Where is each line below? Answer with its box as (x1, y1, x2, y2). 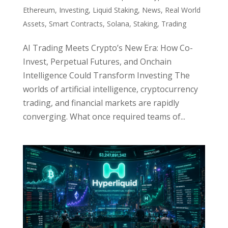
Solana (106, 18, 129, 28)
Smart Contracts (48, 18, 103, 28)
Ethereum (22, 5, 55, 15)
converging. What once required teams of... (22, 110, 185, 122)
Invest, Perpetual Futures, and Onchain (22, 55, 172, 67)
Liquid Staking (92, 5, 138, 15)
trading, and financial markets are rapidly (22, 97, 179, 108)
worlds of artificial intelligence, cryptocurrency (22, 83, 198, 95)
